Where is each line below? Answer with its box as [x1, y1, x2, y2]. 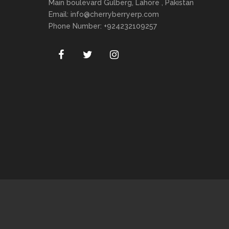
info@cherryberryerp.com [71, 10, 159, 18]
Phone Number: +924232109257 [49, 22, 157, 30]
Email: [49, 10, 71, 18]
